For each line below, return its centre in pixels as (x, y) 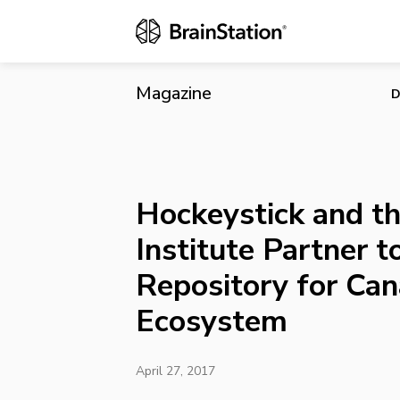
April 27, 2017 (175, 371)
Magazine (174, 93)
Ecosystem (212, 321)
